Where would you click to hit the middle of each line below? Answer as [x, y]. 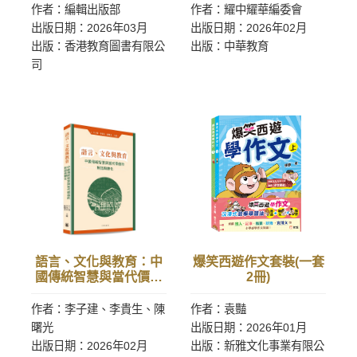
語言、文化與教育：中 [99, 262]
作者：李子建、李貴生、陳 [98, 309]
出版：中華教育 [229, 46]
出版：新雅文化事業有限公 [257, 346]
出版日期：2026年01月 [249, 328]
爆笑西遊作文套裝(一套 [258, 262]
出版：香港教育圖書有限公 [98, 46]
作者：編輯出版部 [76, 10]
